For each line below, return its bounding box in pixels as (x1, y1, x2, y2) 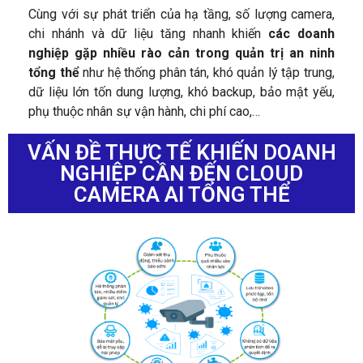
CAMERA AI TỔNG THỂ (73, 182, 290, 207)
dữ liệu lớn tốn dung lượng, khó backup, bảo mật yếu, (28, 84, 335, 100)
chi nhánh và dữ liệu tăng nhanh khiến (28, 26, 269, 42)
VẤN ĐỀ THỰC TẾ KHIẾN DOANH (27, 140, 336, 165)
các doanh (268, 26, 335, 42)
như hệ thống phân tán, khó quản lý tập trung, (79, 65, 335, 81)
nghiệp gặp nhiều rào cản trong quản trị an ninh (28, 45, 335, 62)
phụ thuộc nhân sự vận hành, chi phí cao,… (28, 104, 260, 120)
